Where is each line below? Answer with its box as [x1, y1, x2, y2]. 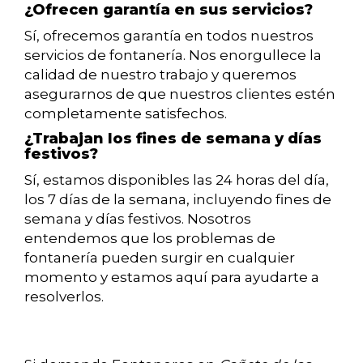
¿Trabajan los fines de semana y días [24, 130, 322, 148]
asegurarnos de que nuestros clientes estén [24, 86, 335, 103]
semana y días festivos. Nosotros [24, 211, 251, 228]
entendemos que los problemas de [24, 230, 275, 247]
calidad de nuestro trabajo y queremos [24, 66, 297, 83]
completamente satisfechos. [24, 105, 227, 122]
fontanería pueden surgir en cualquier [24, 250, 295, 267]
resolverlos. [24, 288, 104, 305]
